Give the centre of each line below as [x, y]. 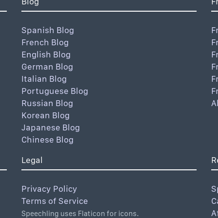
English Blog [46, 54]
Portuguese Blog [55, 91]
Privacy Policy [49, 189]
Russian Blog [47, 103]
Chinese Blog [47, 139]
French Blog [45, 42]
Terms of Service [55, 201]
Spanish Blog [48, 30]
